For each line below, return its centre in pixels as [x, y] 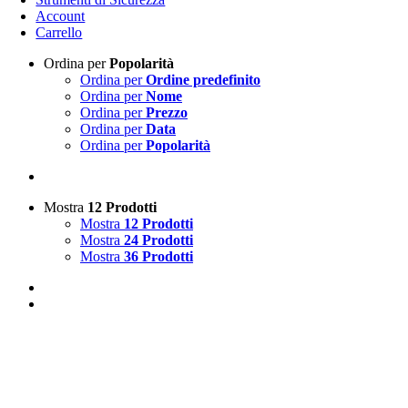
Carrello [59, 32]
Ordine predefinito [203, 80]
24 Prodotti [158, 240]
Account [61, 16]
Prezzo [167, 112]
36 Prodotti [158, 256]
